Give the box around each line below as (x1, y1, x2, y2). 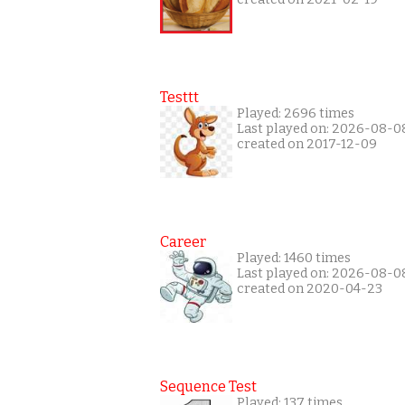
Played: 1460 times (237, 250, 351, 266)
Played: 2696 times (237, 106, 354, 121)
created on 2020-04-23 (237, 281, 382, 297)
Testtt (160, 89, 199, 106)
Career (160, 233, 206, 250)
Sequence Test (160, 378, 257, 395)
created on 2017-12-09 (237, 137, 377, 152)
